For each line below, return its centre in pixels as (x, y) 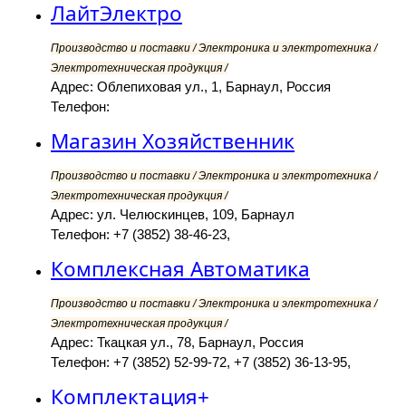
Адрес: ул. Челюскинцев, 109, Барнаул (173, 215)
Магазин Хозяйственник (173, 141)
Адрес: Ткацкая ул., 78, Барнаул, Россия (177, 343)
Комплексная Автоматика (180, 269)
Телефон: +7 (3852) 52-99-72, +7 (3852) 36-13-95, (201, 362)
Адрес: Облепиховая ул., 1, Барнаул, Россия (191, 87)
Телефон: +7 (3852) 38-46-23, (140, 235)
